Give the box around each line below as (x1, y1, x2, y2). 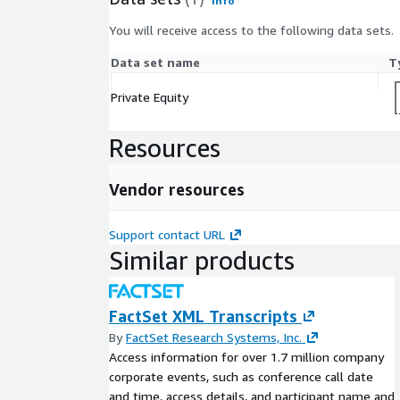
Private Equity (111, 88, 188, 104)
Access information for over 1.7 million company (109, 348, 384, 364)
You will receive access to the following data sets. (109, 21, 394, 37)
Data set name (111, 54, 200, 70)
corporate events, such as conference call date (109, 368, 373, 384)
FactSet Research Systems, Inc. (126, 329, 302, 345)
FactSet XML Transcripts (109, 305, 297, 326)
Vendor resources (109, 179, 245, 199)
